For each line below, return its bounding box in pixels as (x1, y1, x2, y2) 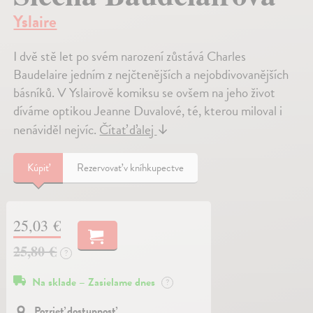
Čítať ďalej (99, 119, 157, 140)
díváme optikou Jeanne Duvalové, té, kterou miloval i (13, 100, 283, 121)
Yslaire (13, 8, 57, 34)
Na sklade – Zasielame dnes (32, 273, 159, 291)
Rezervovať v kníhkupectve (77, 159, 184, 175)
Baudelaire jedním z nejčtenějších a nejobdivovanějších (13, 64, 289, 85)
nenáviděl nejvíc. (13, 119, 100, 140)
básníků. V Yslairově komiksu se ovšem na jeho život (13, 82, 276, 103)
